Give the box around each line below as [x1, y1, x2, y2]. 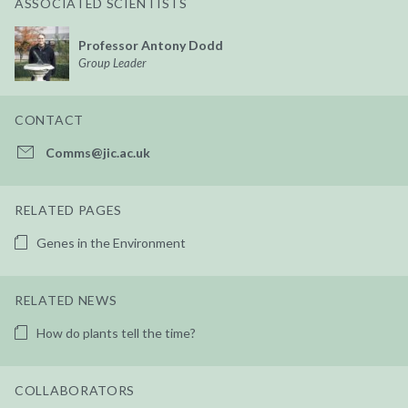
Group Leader [78, 55, 147, 70]
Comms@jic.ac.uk [46, 144, 150, 160]
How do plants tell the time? [36, 324, 196, 341]
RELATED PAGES [15, 201, 123, 218]
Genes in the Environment [36, 234, 186, 250]
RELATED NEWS [15, 291, 117, 308]
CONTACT [15, 111, 84, 127]
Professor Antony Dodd [78, 36, 223, 53]
